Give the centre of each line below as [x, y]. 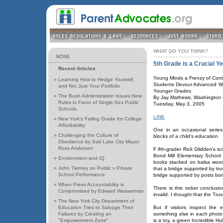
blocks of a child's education [186, 136]
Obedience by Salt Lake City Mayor [99, 142]
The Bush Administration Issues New [100, 96]
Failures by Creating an [85, 214]
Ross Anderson [76, 148]
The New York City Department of [96, 201]
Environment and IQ [81, 158]
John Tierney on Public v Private [95, 168]
